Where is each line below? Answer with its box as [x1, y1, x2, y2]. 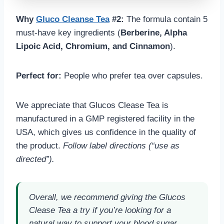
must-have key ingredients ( [16, 27, 120, 37]
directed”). [16, 154, 54, 164]
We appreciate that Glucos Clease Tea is [16, 100, 168, 110]
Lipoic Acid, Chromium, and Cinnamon [16, 41, 170, 51]
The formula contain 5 [124, 14, 207, 24]
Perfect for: [16, 70, 61, 80]
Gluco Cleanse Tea [36, 14, 109, 24]
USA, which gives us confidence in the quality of [16, 127, 196, 137]
